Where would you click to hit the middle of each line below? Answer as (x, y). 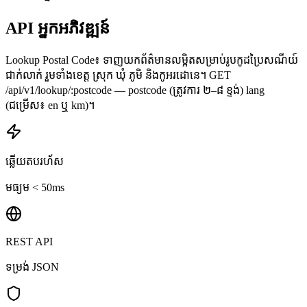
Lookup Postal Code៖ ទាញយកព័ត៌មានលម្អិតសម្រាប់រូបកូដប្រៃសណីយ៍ (152, 60)
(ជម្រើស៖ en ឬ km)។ (50, 106)
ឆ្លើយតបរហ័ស (35, 162)
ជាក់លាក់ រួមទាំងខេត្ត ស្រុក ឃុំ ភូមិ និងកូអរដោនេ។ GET (118, 75)
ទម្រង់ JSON (32, 267)
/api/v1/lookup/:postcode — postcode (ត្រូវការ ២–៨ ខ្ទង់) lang (135, 90)
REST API (29, 242)
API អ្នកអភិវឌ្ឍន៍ (58, 28)
